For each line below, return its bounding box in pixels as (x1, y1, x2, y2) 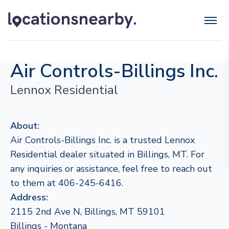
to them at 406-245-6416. (10, 177, 123, 189)
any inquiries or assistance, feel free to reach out (10, 163, 212, 175)
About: (10, 120, 39, 132)
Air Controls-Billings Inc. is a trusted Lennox (10, 134, 195, 146)
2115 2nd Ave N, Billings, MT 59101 (10, 205, 165, 218)
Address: (10, 191, 48, 203)
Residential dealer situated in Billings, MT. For (10, 148, 204, 161)
